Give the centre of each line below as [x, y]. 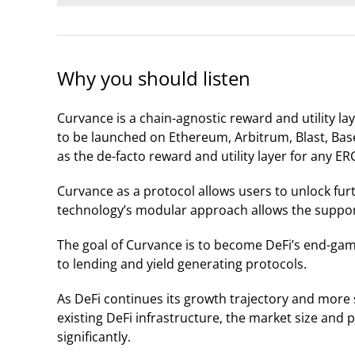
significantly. [94, 336]
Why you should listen [154, 78]
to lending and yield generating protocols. [182, 263]
